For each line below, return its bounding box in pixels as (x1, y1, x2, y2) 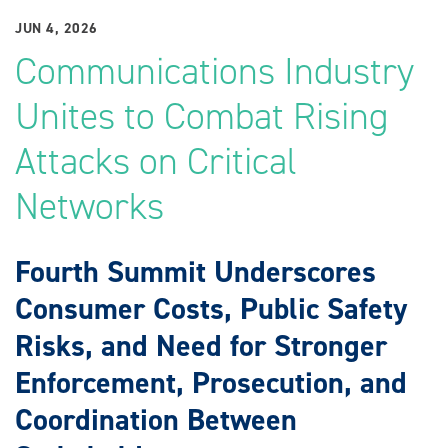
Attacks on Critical (15, 137, 297, 184)
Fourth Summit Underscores (15, 251, 376, 291)
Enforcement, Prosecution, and (15, 362, 407, 402)
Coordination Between (15, 399, 297, 439)
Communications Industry (15, 47, 414, 94)
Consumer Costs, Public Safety (15, 288, 407, 328)
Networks (15, 182, 164, 229)
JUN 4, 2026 (15, 18, 98, 37)
